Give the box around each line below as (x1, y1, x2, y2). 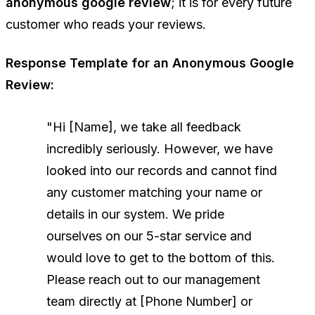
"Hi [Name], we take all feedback (46, 119, 241, 134)
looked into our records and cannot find (46, 162, 277, 178)
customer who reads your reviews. (6, 16, 206, 32)
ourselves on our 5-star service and (46, 228, 252, 243)
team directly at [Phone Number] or (46, 293, 252, 309)
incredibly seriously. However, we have (46, 141, 273, 156)
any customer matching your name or (46, 184, 262, 200)
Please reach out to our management (46, 271, 260, 287)
